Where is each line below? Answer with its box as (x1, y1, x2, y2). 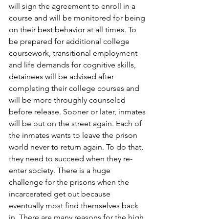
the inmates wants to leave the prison (9, 131, 139, 140)
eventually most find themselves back (9, 201, 140, 210)
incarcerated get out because (9, 189, 112, 198)
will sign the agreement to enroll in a (9, 1, 137, 11)
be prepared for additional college (9, 37, 131, 46)
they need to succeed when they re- (9, 154, 132, 163)
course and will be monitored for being (9, 13, 147, 22)
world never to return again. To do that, (9, 142, 145, 152)
